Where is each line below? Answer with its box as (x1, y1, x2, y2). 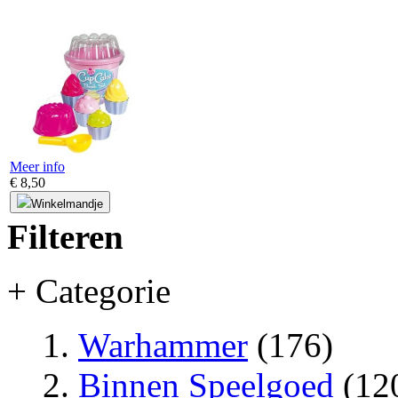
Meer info (10, 159, 65, 175)
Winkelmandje (31, 197, 103, 211)
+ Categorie (7, 271, 171, 310)
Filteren (7, 217, 123, 256)
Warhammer (78, 325, 248, 364)
